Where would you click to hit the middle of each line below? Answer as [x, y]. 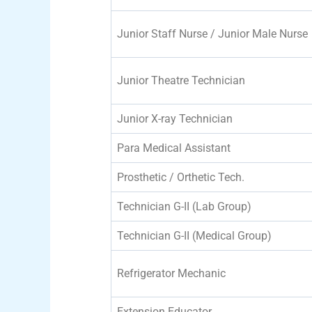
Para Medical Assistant [174, 148]
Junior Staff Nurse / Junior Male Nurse [212, 33]
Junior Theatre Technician [181, 80]
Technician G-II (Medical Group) [194, 235]
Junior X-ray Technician [175, 118]
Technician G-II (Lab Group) [184, 206]
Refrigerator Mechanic [171, 273]
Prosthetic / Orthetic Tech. [181, 177]
